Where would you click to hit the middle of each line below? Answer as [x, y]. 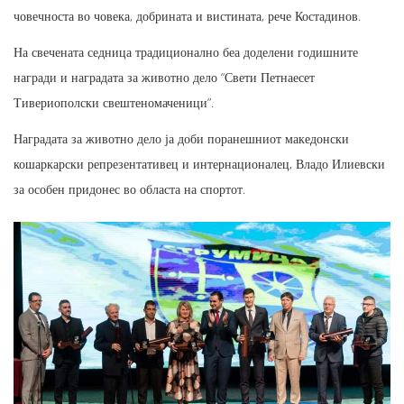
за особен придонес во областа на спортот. [129, 189]
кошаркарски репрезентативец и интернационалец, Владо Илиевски [199, 164]
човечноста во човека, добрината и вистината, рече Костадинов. [187, 16]
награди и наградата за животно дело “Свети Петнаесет [164, 78]
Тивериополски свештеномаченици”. [114, 103]
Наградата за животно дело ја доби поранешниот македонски [181, 139]
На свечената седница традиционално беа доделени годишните [186, 52]
